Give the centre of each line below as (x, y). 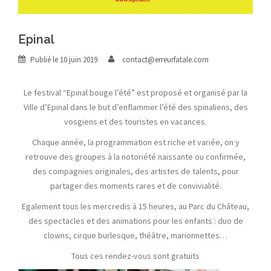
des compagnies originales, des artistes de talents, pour (135, 171)
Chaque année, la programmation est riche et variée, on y (135, 142)
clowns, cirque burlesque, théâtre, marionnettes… (135, 236)
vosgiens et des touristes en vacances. (135, 122)
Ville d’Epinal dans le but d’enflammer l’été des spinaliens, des (135, 107)
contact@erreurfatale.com (165, 60)
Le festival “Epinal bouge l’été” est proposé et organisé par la (135, 93)
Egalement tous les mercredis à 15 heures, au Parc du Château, (135, 207)
